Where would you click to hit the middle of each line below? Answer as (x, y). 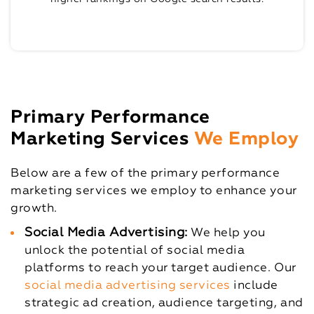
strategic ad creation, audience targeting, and (164, 303)
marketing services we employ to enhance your (154, 191)
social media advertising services (128, 286)
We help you (228, 233)
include (254, 286)
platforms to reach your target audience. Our (161, 268)
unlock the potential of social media (135, 251)
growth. (34, 209)
